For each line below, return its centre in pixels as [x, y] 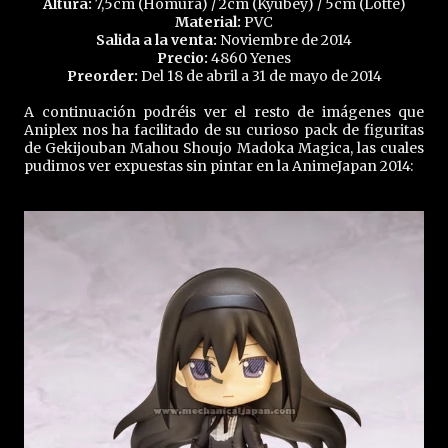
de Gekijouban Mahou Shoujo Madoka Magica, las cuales [224, 148]
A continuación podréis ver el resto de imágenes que [224, 112]
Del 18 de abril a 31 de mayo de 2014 [261, 76]
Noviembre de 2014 [284, 40]
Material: [208, 22]
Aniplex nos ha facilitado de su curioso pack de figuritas [224, 130]
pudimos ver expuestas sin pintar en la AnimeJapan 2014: [218, 166]
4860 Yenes [249, 58]
